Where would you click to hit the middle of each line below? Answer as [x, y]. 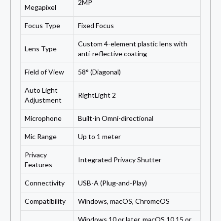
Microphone [43, 118]
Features [38, 165]
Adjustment [43, 100]
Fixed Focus [96, 26]
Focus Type [42, 26]
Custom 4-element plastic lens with [133, 44]
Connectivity [45, 183]
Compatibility [45, 201]
